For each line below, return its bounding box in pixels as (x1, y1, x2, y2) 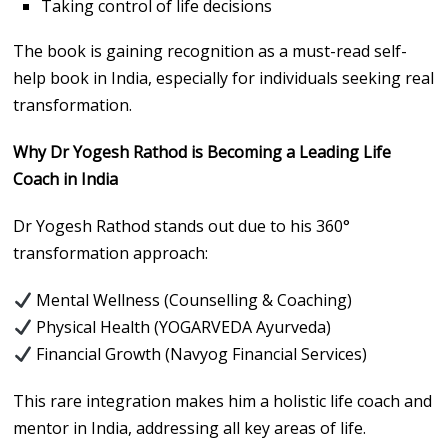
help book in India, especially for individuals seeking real (13, 66, 435, 89)
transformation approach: (13, 241, 209, 264)
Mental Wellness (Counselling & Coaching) (31, 288, 352, 311)
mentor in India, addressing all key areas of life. (13, 416, 367, 439)
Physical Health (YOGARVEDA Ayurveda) (31, 315, 331, 338)
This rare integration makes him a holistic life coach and (13, 389, 433, 412)
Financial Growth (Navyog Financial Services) (31, 342, 367, 365)
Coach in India (13, 167, 119, 190)
